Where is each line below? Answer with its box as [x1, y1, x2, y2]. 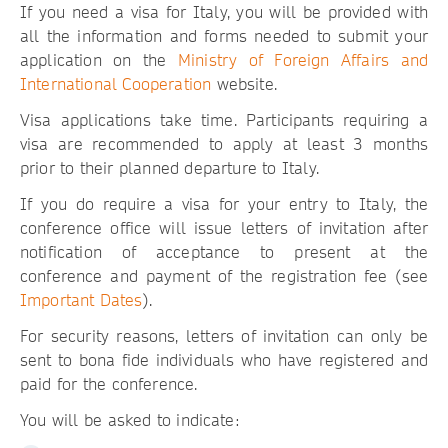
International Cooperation [19, 72, 212, 96]
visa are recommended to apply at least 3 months [19, 132, 429, 156]
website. [211, 72, 277, 96]
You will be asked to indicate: [19, 408, 240, 432]
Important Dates [19, 288, 143, 312]
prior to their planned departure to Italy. [19, 156, 319, 180]
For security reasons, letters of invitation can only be [19, 324, 429, 348]
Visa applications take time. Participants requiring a [19, 108, 429, 132]
